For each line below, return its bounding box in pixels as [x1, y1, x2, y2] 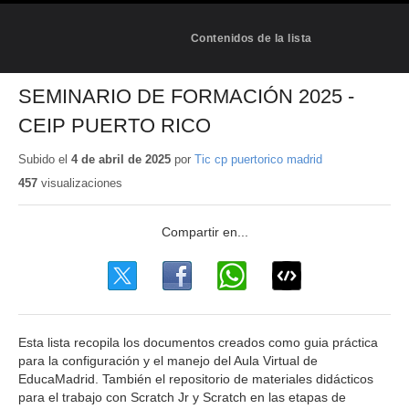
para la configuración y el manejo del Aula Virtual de [18, 353, 318, 368]
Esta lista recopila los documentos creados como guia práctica [18, 335, 378, 350]
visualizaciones [37, 176, 122, 191]
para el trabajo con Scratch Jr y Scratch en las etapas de [18, 390, 346, 404]
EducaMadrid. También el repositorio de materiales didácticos [18, 372, 373, 386]
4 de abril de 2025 [71, 152, 171, 166]
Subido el [18, 152, 71, 166]
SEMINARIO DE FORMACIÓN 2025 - [18, 85, 354, 109]
